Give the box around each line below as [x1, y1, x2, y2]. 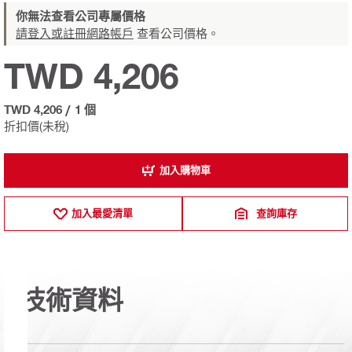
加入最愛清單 [71, 207, 134, 220]
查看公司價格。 [134, 25, 219, 40]
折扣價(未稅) [4, 118, 69, 133]
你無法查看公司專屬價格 [16, 8, 145, 23]
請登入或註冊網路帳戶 [16, 25, 134, 40]
